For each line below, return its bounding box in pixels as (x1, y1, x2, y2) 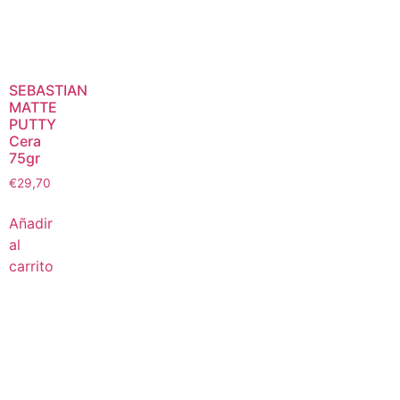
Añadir (9, 214, 53, 233)
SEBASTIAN (9, 81, 87, 100)
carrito (9, 257, 54, 276)
